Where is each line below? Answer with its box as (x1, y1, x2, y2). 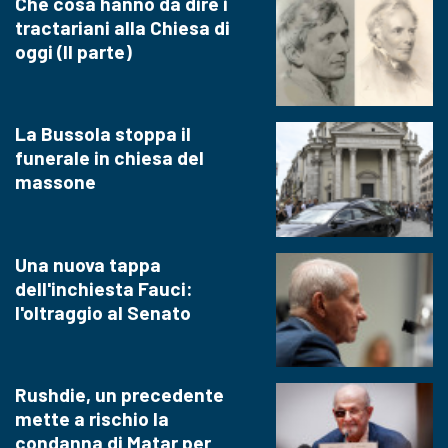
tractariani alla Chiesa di (15, 15, 230, 39)
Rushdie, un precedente (15, 382, 224, 406)
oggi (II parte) (15, 39, 132, 63)
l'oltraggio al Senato (15, 300, 191, 324)
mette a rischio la (15, 406, 169, 430)
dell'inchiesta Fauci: (15, 276, 193, 300)
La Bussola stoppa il (15, 122, 191, 146)
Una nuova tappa (15, 252, 161, 276)
